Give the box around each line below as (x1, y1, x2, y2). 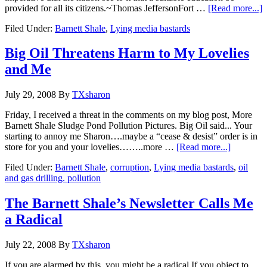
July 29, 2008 (5, 89, 56, 100)
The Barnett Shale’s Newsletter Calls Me (5, 195, 253, 212)
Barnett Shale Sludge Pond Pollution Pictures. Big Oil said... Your (5, 120, 252, 131)
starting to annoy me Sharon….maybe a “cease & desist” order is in (5, 131, 257, 142)
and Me (5, 61, 51, 77)
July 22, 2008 (5, 240, 56, 250)
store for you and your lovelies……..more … (5, 142, 176, 153)
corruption (110, 162, 149, 173)
